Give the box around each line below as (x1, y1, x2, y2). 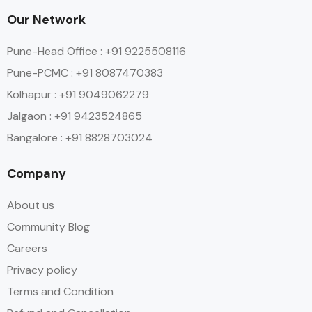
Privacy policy (7, 263, 77, 277)
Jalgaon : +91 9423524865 (7, 109, 142, 123)
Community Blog (7, 219, 90, 234)
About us (7, 198, 54, 212)
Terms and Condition (7, 284, 114, 299)
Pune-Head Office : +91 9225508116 (7, 44, 186, 58)
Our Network (7, 11, 86, 28)
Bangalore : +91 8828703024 (7, 130, 153, 145)
